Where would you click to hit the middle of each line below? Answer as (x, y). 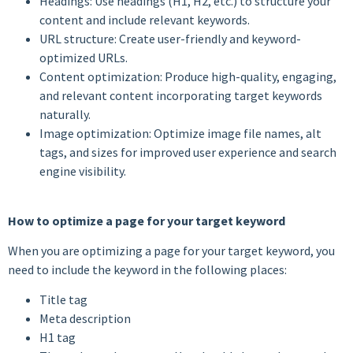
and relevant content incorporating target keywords (181, 96)
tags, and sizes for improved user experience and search (188, 152)
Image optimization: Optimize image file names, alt (180, 134)
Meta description (85, 319)
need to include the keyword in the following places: (147, 269)
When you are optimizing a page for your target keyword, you (171, 250)
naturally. (65, 115)
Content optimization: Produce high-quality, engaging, (188, 77)
